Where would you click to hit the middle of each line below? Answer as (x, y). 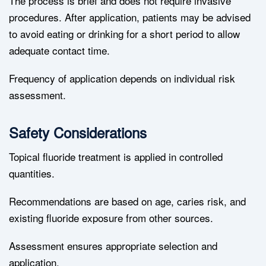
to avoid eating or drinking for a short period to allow (124, 34)
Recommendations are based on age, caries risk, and (127, 201)
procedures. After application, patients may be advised (130, 17)
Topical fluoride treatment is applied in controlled (116, 157)
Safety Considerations (78, 132)
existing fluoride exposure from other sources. (111, 218)
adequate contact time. (59, 50)
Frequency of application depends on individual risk (122, 78)
